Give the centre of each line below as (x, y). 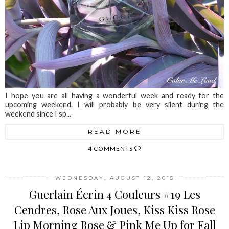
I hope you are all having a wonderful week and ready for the (114, 95)
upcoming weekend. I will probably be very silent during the (114, 104)
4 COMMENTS (111, 148)
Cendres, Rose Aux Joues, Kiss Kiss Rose (114, 209)
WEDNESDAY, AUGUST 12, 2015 (114, 178)
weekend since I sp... (38, 113)
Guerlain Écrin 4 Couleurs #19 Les (114, 194)
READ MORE (114, 131)
